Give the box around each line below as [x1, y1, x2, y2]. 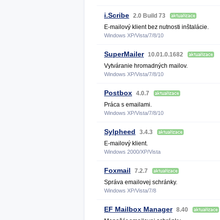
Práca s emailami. [104, 101, 152, 108]
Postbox [104, 89, 132, 97]
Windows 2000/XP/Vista [104, 149, 161, 155]
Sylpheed [104, 128, 136, 136]
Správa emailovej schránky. [104, 179, 177, 186]
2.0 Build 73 [133, 12, 167, 19]
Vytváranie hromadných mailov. [104, 62, 188, 69]
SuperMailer [104, 50, 144, 58]
